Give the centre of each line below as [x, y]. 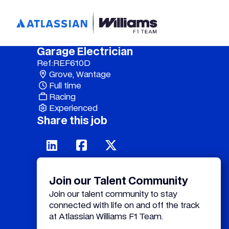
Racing [62, 97]
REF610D [72, 63]
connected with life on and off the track [124, 205]
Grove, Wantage [80, 74]
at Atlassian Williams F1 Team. [106, 216]
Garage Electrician [85, 52]
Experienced [73, 108]
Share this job [72, 121]
